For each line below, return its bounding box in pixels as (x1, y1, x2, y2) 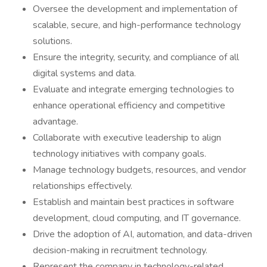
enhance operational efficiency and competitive (33, 99, 225, 112)
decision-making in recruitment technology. (33, 244, 207, 257)
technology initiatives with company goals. (33, 147, 206, 160)
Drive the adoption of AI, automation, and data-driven (33, 228, 252, 241)
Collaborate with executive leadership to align (33, 131, 221, 144)
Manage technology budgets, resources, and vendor (33, 163, 246, 176)
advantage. (33, 115, 78, 128)
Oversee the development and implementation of (33, 2, 237, 15)
